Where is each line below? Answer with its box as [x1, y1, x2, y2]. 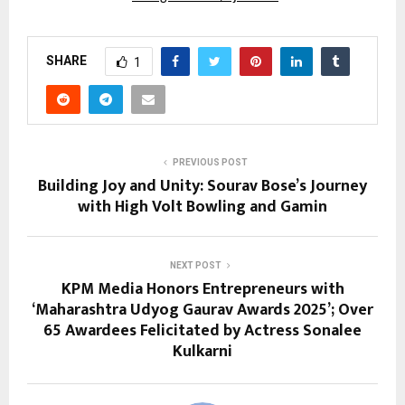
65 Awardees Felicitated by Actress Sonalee [43, 317, 362, 345]
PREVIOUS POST [172, 157, 248, 168]
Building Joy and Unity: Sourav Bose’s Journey [38, 173, 367, 201]
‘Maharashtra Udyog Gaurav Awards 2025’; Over [32, 297, 373, 325]
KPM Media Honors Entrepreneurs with [61, 276, 344, 304]
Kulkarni [173, 338, 232, 366]
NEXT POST [169, 260, 221, 271]
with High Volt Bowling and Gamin [78, 193, 327, 221]
